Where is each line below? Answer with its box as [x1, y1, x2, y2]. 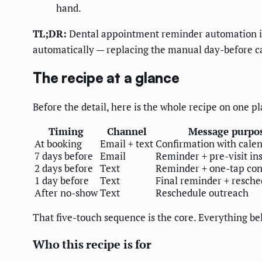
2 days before [35, 161, 93, 175]
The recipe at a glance [33, 69, 180, 87]
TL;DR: [33, 27, 67, 41]
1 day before [35, 173, 89, 187]
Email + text [100, 136, 153, 150]
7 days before [35, 149, 93, 163]
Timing [49, 124, 84, 138]
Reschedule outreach [156, 185, 249, 199]
